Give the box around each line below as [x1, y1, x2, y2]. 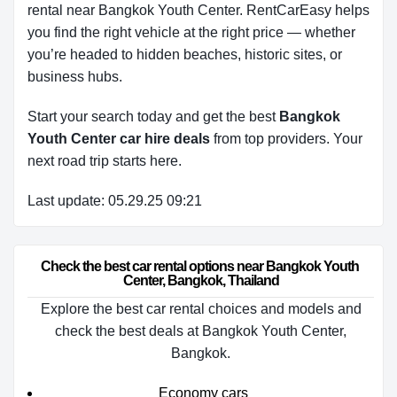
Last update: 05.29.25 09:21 [27, 193, 202, 208]
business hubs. [27, 69, 122, 84]
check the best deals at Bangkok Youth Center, [55, 323, 346, 339]
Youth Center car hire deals [27, 131, 210, 146]
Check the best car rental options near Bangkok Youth [40, 259, 362, 274]
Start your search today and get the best [27, 109, 279, 124]
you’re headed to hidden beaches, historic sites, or [27, 47, 342, 62]
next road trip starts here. [27, 153, 182, 168]
